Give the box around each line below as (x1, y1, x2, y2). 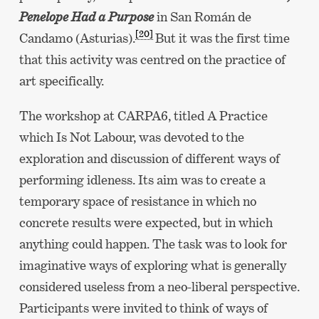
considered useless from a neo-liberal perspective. (19, 278, 300, 294)
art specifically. (19, 73, 104, 88)
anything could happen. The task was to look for (19, 236, 287, 251)
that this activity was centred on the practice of (19, 51, 286, 67)
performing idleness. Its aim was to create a (19, 172, 266, 187)
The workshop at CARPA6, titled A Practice (19, 108, 268, 123)
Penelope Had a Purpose (19, 9, 157, 24)
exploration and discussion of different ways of (19, 150, 280, 166)
